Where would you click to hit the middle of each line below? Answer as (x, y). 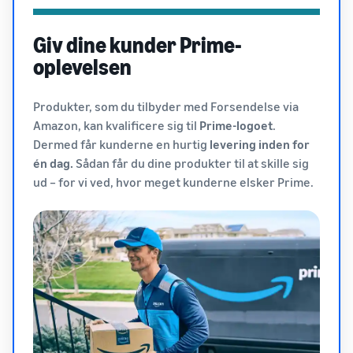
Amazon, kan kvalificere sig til (116, 125)
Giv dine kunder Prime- (137, 45)
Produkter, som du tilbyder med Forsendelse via (166, 106)
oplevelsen (82, 67)
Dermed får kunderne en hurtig (121, 144)
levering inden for (260, 144)
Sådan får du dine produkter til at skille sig (191, 163)
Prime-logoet (236, 125)
